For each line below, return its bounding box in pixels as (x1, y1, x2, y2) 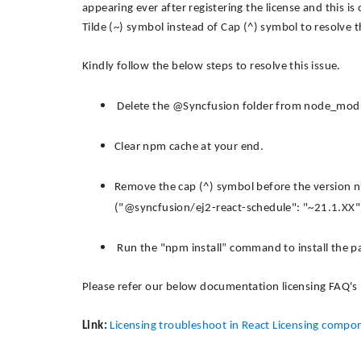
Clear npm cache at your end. (114, 141, 264, 153)
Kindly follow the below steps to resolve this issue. (82, 60, 341, 73)
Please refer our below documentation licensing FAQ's (82, 281, 358, 293)
